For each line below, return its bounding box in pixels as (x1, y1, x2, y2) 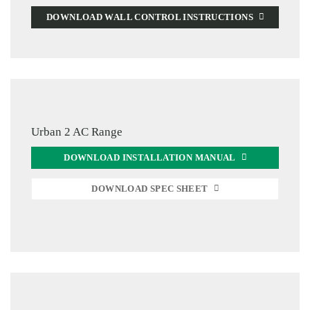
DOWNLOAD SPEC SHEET (91, 183, 208, 194)
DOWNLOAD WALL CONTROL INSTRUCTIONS (46, 12, 254, 23)
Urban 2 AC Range (31, 125, 122, 138)
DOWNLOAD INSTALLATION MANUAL (64, 152, 236, 163)
